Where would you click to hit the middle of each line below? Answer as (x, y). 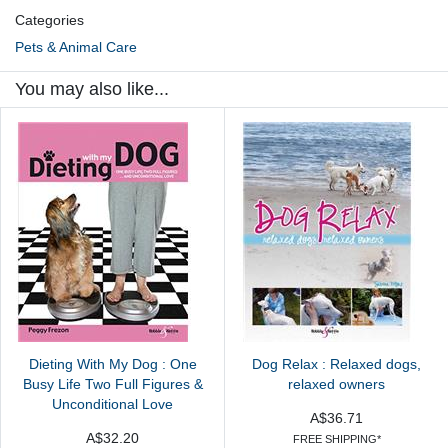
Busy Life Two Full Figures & (112, 385)
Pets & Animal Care (76, 47)
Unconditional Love (112, 405)
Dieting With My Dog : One (112, 365)
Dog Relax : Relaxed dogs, (336, 365)
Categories (49, 20)
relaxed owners (336, 385)
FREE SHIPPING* (336, 438)
